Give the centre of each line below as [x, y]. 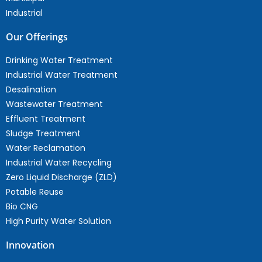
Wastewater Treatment [54, 104]
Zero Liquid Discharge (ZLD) [61, 177]
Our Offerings [37, 37]
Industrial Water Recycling [59, 163]
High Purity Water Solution [58, 221]
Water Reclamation [46, 148]
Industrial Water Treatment [62, 75]
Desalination [31, 90]
